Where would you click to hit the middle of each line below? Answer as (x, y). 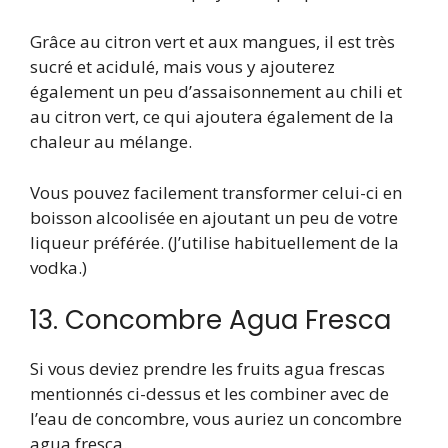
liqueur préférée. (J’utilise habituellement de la (214, 242)
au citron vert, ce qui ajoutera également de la (212, 117)
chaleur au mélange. (111, 142)
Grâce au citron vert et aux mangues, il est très (212, 42)
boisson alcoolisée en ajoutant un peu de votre (214, 217)
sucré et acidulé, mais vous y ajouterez (182, 67)
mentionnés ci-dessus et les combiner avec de (209, 394)
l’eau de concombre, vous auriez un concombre (216, 419)
